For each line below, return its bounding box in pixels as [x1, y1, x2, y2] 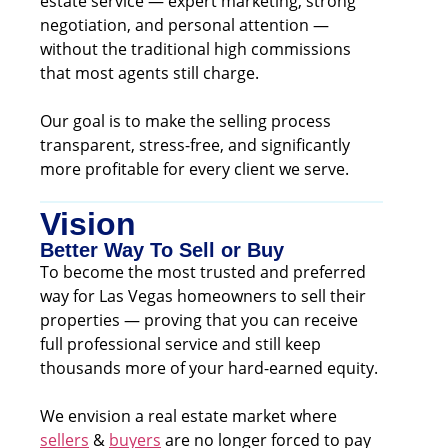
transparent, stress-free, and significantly [40, 134, 350, 156]
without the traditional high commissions [40, 38, 351, 60]
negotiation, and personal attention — [40, 14, 329, 36]
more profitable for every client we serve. [40, 158, 349, 180]
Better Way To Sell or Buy [40, 239, 284, 261]
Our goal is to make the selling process [40, 110, 331, 132]
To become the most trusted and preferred [40, 261, 366, 283]
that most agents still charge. [40, 62, 259, 84]
